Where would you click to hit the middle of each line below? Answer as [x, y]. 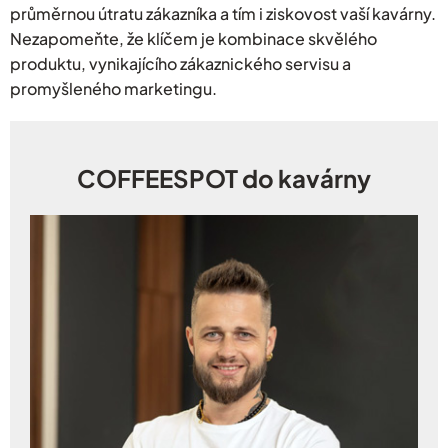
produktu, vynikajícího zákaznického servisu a [180, 63]
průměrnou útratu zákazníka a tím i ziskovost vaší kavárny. [223, 13]
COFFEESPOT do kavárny [224, 177]
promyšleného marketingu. [113, 88]
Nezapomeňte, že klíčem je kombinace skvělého [193, 38]
